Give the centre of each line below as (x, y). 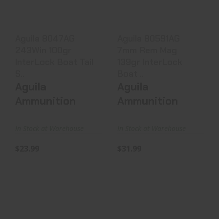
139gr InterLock (150, 62)
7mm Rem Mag (147, 50)
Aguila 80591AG (149, 38)
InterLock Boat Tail (54, 62)
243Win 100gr (44, 50)
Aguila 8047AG (45, 38)
